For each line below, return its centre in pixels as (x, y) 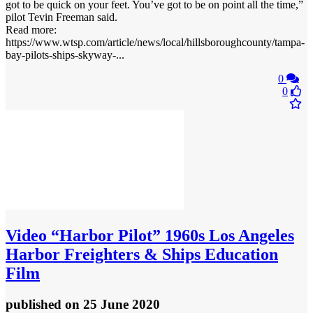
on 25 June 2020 (112, 304)
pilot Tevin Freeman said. (61, 17)
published (35, 304)
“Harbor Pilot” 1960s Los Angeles (170, 235)
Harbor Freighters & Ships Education (142, 254)
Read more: (31, 29)
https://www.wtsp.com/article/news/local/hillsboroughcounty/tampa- (155, 42)
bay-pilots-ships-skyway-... (65, 54)
